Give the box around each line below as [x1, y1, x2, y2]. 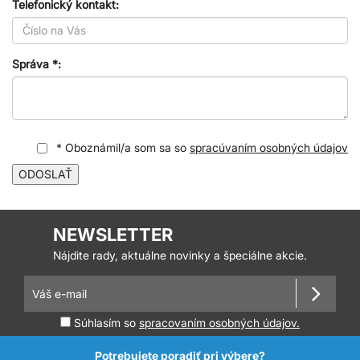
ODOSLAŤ [18, 166, 72, 181]
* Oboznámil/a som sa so [53, 140, 190, 154]
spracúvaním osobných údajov [190, 140, 348, 154]
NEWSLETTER [53, 223, 173, 245]
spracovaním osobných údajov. [139, 315, 300, 329]
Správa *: [12, 56, 61, 71]
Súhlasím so [71, 315, 139, 329]
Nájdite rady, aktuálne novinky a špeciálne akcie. [53, 247, 307, 262]
